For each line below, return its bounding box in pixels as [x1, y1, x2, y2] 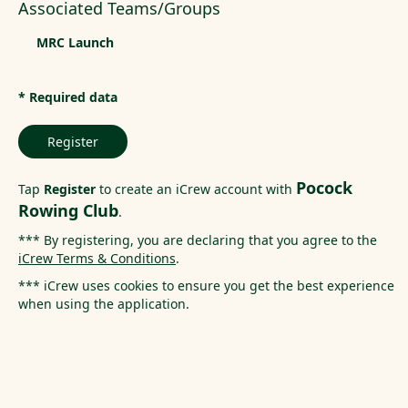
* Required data [18, 88, 117, 106]
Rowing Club [18, 199, 118, 221]
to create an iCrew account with [96, 180, 296, 198]
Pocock [296, 177, 352, 199]
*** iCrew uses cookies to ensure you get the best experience [18, 277, 394, 294]
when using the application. [18, 295, 189, 312]
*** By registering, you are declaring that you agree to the [18, 231, 377, 249]
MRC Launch [36, 34, 114, 51]
